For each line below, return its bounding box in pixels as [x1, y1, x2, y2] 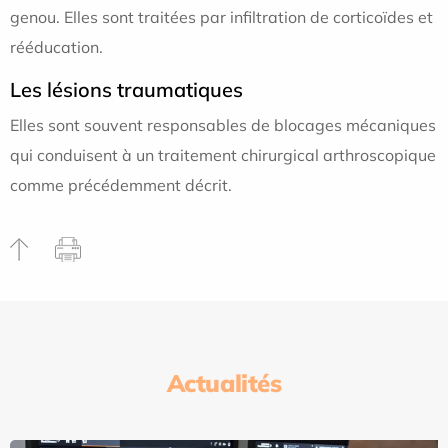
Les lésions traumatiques [10, 76, 243, 102]
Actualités [166, 367, 282, 398]
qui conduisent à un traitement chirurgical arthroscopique [10, 144, 436, 165]
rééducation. [10, 36, 103, 57]
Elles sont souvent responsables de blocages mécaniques [10, 114, 436, 135]
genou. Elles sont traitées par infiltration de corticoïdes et [10, 6, 433, 27]
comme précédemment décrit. [10, 174, 232, 195]
